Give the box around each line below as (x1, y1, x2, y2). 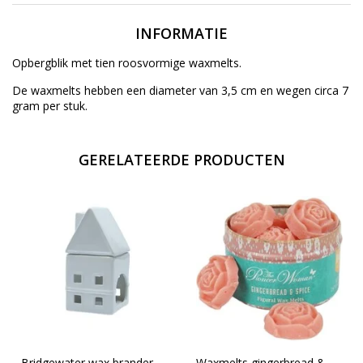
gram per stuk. (12, 97, 88, 113)
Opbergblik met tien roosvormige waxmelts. (12, 54, 241, 70)
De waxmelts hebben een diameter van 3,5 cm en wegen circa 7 (12, 82, 348, 98)
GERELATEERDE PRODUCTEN (78, 149, 285, 169)
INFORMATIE (135, 23, 228, 43)
